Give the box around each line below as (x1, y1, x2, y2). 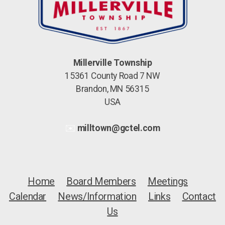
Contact (182, 190, 216, 202)
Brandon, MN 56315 (75, 84, 150, 94)
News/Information (58, 190, 137, 202)
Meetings (147, 175, 188, 187)
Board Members (66, 175, 136, 187)
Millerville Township (73, 58, 152, 68)
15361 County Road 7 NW (65, 71, 160, 81)
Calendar (9, 190, 47, 202)
